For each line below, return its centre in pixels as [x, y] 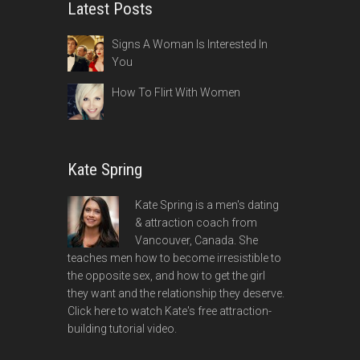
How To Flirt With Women [176, 92]
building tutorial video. [122, 328]
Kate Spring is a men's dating [207, 205]
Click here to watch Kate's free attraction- [170, 311]
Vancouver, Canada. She [196, 240]
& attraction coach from [196, 222]
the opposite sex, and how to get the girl [166, 275]
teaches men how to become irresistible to [174, 258]
